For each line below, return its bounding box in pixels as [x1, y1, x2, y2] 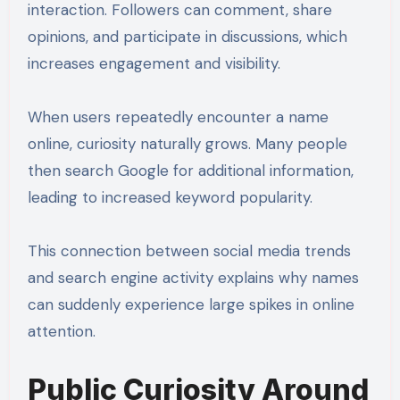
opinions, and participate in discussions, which [27, 27, 347, 47]
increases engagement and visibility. [27, 54, 280, 74]
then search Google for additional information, [27, 161, 354, 181]
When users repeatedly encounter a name [27, 107, 329, 128]
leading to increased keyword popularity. [27, 187, 312, 208]
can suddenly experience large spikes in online [27, 295, 354, 315]
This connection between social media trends [27, 241, 351, 262]
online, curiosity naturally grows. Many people [27, 134, 347, 154]
